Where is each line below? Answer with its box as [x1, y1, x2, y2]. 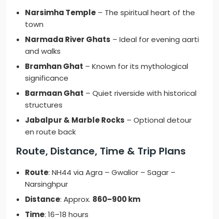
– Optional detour [125, 115, 192, 126]
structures [25, 100, 63, 110]
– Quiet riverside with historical [84, 88, 197, 99]
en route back [25, 127, 76, 137]
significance [25, 73, 69, 84]
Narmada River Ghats [25, 34, 111, 45]
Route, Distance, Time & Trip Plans [16, 144, 186, 158]
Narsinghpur [25, 179, 68, 190]
